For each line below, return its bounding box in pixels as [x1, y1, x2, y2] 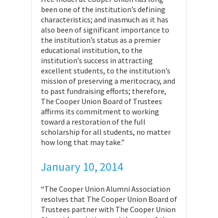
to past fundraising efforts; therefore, [41, 86, 166, 96]
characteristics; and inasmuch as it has [41, 15, 168, 24]
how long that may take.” [41, 137, 125, 147]
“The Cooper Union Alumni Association [41, 184, 170, 194]
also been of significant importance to [41, 25, 169, 35]
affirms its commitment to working [41, 107, 159, 116]
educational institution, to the [41, 45, 143, 55]
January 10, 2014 [41, 159, 123, 174]
